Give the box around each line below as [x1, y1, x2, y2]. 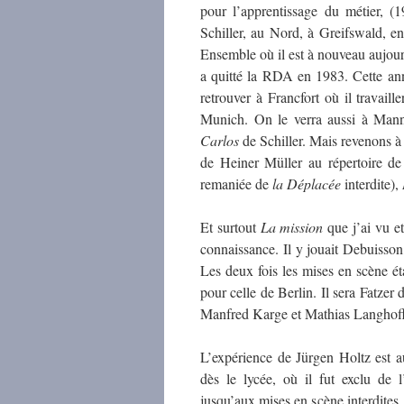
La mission [260, 217, 324, 236]
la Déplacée [272, 174, 341, 193]
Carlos [200, 131, 239, 150]
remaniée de [200, 174, 272, 193]
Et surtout [200, 217, 261, 236]
